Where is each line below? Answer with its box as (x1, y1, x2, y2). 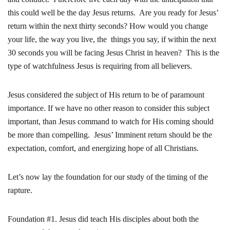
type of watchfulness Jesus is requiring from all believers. (8, 62, 192, 70)
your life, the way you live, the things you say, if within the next (8, 35, 216, 44)
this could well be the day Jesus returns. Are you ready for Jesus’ (8, 8, 218, 17)
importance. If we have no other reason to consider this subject (8, 104, 209, 112)
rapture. (8, 186, 32, 195)
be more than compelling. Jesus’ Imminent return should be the (8, 130, 212, 139)
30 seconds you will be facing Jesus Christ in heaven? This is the (8, 48, 219, 57)
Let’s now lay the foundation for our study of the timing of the (8, 172, 208, 181)
